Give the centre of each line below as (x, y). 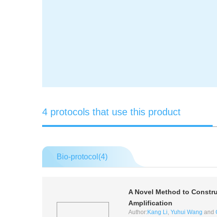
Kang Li (157, 212)
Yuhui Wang (186, 212)
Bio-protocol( (78, 157)
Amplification (150, 203)
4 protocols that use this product (111, 112)
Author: (138, 212)
